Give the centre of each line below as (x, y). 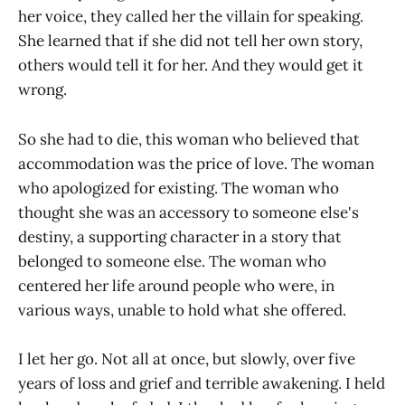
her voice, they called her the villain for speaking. (191, 17)
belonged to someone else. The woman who (172, 261)
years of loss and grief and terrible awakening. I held (202, 383)
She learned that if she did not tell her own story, (190, 41)
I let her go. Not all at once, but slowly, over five (187, 358)
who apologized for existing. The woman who (179, 188)
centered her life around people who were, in (176, 285)
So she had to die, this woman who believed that (189, 139)
